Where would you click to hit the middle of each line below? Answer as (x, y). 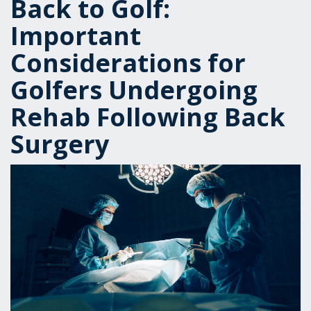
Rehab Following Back (148, 117)
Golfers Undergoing (134, 90)
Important (76, 36)
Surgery (60, 144)
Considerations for (128, 63)
